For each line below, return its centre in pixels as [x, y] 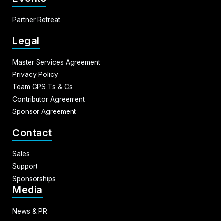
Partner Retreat [36, 19]
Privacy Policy [35, 74]
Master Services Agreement [56, 62]
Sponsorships [34, 178]
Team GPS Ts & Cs [42, 87]
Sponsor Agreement [44, 111]
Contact [32, 132]
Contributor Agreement [49, 99]
